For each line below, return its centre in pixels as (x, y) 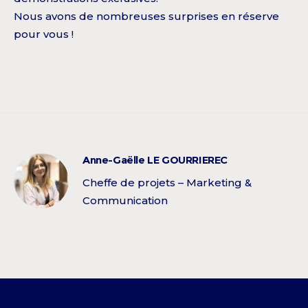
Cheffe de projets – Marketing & (167, 183)
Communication (125, 201)
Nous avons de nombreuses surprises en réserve (146, 16)
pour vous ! (44, 34)
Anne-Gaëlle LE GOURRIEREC (155, 160)
